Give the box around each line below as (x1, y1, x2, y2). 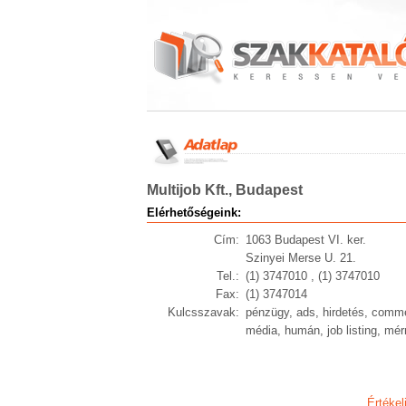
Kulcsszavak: (167, 305, 239, 319)
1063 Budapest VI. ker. (245, 233, 366, 246)
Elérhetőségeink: (147, 206, 241, 219)
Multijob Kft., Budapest (147, 182, 303, 198)
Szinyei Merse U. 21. (245, 251, 356, 265)
